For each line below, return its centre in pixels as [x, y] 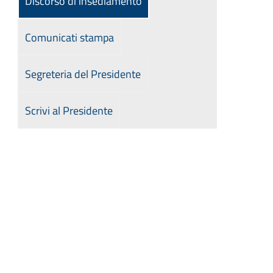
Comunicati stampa [69, 37]
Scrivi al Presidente [69, 111]
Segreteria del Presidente [83, 74]
